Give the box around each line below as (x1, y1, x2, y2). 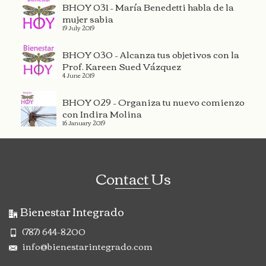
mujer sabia (62, 9, 113, 27)
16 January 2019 (62, 116, 105, 128)
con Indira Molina (62, 104, 142, 122)
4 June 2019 (62, 69, 94, 81)
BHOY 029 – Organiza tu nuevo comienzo (62, 93, 245, 110)
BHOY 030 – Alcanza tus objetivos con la (62, 45, 239, 62)
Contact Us (95, 164, 171, 191)
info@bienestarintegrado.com (20, 237, 153, 255)
